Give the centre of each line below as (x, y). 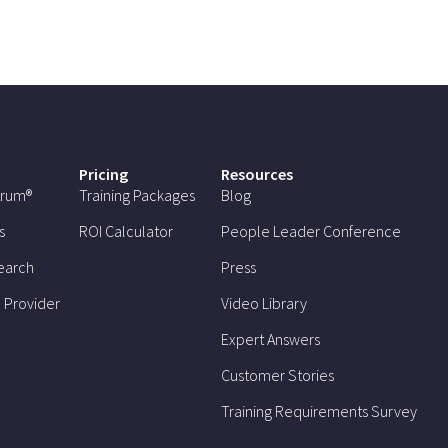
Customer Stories (278, 375)
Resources (257, 174)
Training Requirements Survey (319, 411)
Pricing (104, 174)
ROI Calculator (126, 231)
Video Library (264, 303)
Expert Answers (271, 339)
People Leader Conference (311, 231)
